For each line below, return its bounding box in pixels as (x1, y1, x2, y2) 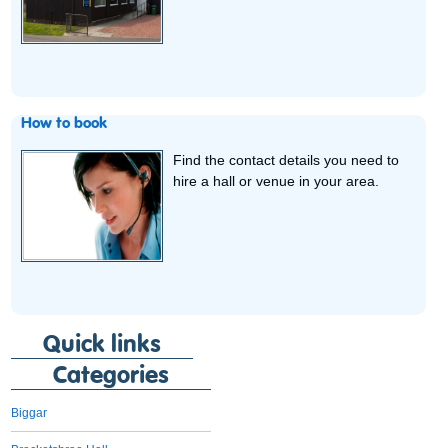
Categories (53, 364, 170, 389)
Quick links (43, 333, 162, 358)
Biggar (11, 406, 48, 420)
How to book (21, 116, 108, 132)
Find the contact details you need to (173, 151, 400, 168)
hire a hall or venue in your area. (173, 172, 380, 189)
